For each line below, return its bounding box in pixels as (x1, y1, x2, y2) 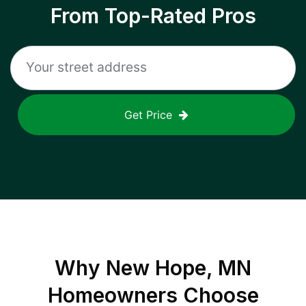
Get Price (124, 108, 172, 122)
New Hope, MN (106, 255, 251, 280)
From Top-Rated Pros (50, 3, 256, 28)
